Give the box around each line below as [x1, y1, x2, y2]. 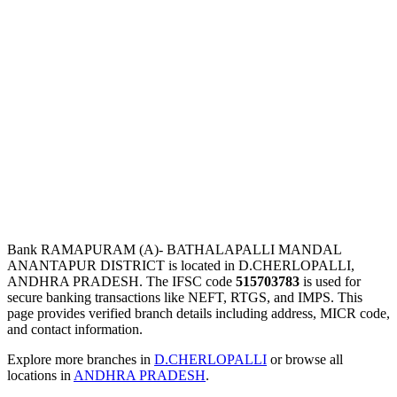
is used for [300, 273, 361, 289]
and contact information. [7, 321, 143, 337]
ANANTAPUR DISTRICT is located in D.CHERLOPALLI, [7, 257, 354, 273]
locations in [7, 367, 74, 383]
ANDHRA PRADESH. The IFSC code [7, 273, 236, 289]
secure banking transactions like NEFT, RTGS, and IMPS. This [7, 289, 362, 305]
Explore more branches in [7, 351, 154, 367]
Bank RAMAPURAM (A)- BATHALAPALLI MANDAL [7, 241, 341, 257]
